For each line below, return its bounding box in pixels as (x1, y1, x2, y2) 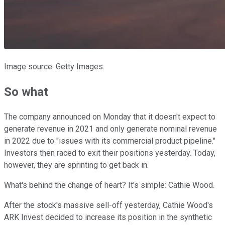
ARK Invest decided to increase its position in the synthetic (4, 212, 212, 222)
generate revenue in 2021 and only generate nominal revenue (4, 124, 217, 134)
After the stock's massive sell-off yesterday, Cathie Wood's (4, 200, 213, 210)
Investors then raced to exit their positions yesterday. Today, (4, 148, 215, 158)
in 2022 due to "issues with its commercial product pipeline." (4, 136, 217, 146)
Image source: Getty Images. (4, 62, 104, 72)
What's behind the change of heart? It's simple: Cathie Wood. (4, 180, 214, 190)
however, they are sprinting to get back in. (4, 160, 149, 170)
